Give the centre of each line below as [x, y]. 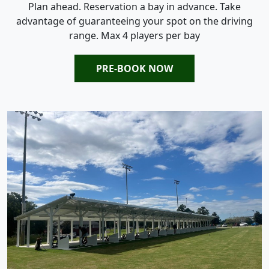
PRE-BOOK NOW [134, 68]
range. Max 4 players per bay [134, 35]
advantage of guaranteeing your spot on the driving [134, 21]
